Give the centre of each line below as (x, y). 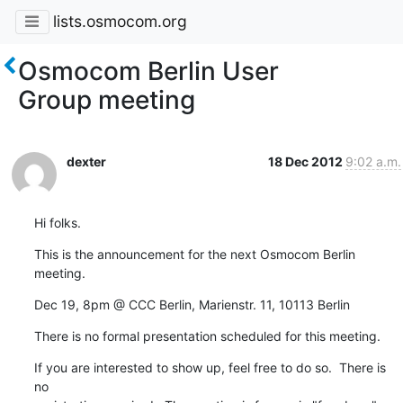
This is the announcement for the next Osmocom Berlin (194, 254)
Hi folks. (57, 222)
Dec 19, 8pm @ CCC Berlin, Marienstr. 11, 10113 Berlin (192, 304)
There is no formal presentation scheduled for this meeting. (207, 336)
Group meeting (107, 99)
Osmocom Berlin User (148, 71)
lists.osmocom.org (120, 22)
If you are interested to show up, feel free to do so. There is (210, 367)
